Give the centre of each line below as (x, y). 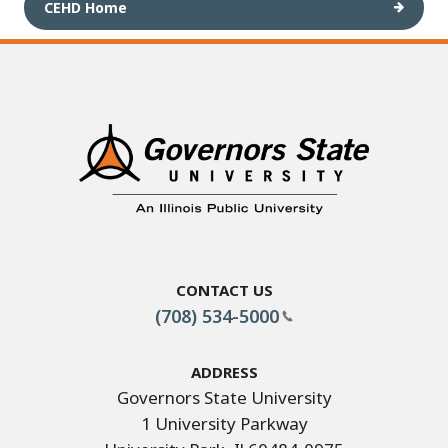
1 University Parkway (224, 424)
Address (224, 369)
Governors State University (224, 398)
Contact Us (224, 287)
